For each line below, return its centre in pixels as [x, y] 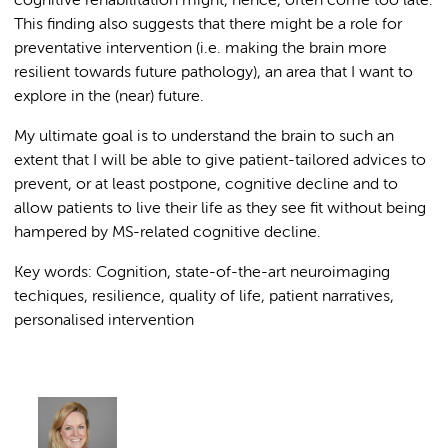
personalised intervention [104, 321]
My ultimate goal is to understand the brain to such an [204, 137]
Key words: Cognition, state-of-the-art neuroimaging [202, 273]
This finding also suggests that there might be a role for [208, 25]
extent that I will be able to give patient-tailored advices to [220, 161]
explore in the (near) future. [109, 97]
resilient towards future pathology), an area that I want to [213, 73]
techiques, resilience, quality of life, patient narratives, [204, 297]
